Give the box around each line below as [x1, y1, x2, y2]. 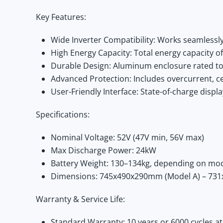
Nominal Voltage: [51, 132, 115, 143]
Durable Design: [51, 60, 111, 71]
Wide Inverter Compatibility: [51, 34, 155, 45]
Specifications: [36, 109, 90, 120]
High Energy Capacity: [51, 47, 132, 58]
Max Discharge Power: [51, 145, 134, 156]
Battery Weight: [51, 158, 109, 169]
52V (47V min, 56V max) [115, 132, 204, 143]
